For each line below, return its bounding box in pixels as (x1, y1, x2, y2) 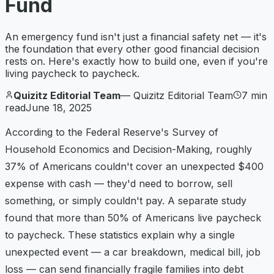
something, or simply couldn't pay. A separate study (5, 194, 246, 207)
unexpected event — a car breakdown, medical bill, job (5, 245, 261, 258)
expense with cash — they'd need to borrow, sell (5, 177, 232, 190)
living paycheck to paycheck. (5, 67, 139, 80)
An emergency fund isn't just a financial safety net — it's (5, 30, 267, 43)
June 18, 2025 (26, 101, 92, 114)
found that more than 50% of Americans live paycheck (5, 211, 261, 224)
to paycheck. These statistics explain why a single (5, 228, 235, 241)
